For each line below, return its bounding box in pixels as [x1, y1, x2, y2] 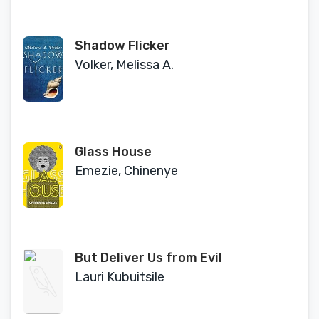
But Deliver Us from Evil [75, 250, 222, 266]
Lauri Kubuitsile [75, 269, 164, 285]
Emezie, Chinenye [75, 163, 178, 179]
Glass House [75, 144, 152, 159]
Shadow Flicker [75, 38, 170, 53]
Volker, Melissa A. [75, 57, 174, 73]
